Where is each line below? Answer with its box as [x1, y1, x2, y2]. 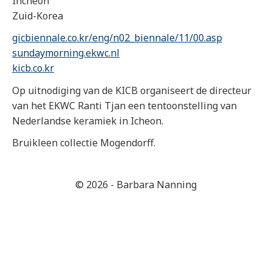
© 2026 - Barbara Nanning [75, 177, 197, 191]
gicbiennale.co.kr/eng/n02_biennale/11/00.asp [12, 31, 222, 45]
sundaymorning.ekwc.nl [12, 46, 120, 60]
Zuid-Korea [12, 9, 63, 23]
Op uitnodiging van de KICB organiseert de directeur [12, 83, 251, 97]
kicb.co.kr [12, 61, 54, 75]
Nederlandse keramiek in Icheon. [12, 114, 163, 127]
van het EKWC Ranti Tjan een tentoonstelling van [12, 98, 237, 112]
